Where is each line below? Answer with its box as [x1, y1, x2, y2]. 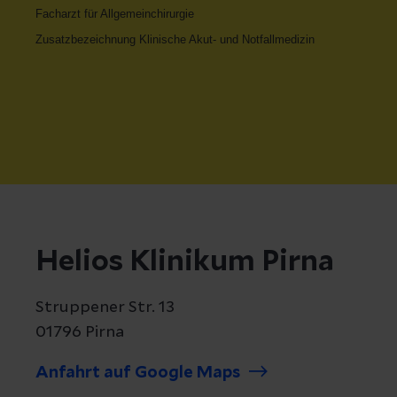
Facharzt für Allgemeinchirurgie [35, 7, 194, 20]
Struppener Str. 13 [35, 300, 175, 315]
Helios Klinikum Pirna [35, 247, 334, 276]
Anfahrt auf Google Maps [35, 365, 240, 381]
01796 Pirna [35, 324, 124, 340]
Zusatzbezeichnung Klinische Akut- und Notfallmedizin [35, 33, 315, 46]
